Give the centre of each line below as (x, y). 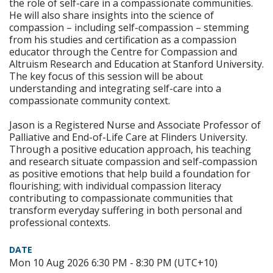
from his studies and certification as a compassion (123, 39)
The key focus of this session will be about (106, 76)
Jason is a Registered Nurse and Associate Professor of (135, 125)
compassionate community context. (90, 100)
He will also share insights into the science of (112, 15)
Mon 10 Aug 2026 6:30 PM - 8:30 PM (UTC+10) (113, 262)
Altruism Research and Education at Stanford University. (136, 64)
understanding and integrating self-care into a (115, 88)
